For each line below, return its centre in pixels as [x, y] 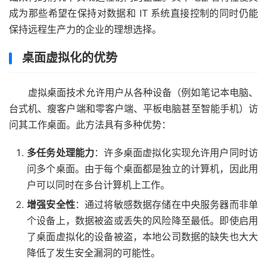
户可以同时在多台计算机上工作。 [98, 184]
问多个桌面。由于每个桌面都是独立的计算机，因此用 [142, 168]
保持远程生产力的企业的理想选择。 [85, 29]
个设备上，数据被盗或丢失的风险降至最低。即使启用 [142, 220]
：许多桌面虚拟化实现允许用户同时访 [176, 152]
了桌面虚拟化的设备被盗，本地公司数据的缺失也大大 [142, 236]
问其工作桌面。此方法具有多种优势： [90, 124]
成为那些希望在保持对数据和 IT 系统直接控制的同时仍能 [133, 13]
